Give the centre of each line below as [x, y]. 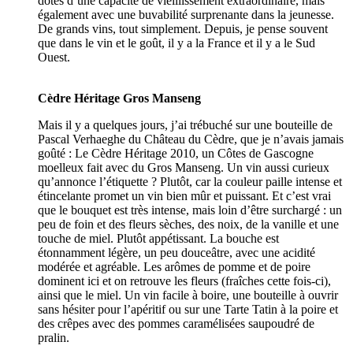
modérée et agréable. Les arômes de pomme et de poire [174, 267]
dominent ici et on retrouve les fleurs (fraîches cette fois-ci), [184, 281]
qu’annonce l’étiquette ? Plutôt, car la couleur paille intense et [190, 182]
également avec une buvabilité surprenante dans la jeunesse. [186, 15]
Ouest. [54, 58]
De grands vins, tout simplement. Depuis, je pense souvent [183, 29]
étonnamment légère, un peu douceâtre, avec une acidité [176, 253]
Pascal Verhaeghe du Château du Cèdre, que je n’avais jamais [191, 139]
